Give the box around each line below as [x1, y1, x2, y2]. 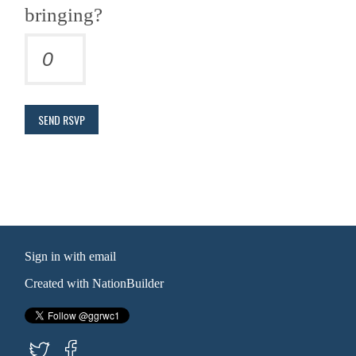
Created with [25, 276, 93, 290]
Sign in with [25, 249, 90, 263]
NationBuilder [92, 276, 164, 290]
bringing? [25, 3, 103, 25]
